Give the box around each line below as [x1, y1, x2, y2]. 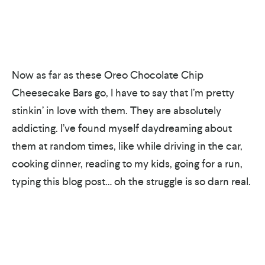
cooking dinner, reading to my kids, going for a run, [12, 157, 243, 170]
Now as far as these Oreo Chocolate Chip [12, 68, 203, 82]
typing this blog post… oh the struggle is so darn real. [12, 174, 251, 188]
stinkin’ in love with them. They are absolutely [12, 104, 221, 117]
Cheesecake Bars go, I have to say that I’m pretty [12, 86, 234, 99]
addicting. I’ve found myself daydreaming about [12, 121, 232, 135]
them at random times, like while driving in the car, [12, 139, 243, 153]
